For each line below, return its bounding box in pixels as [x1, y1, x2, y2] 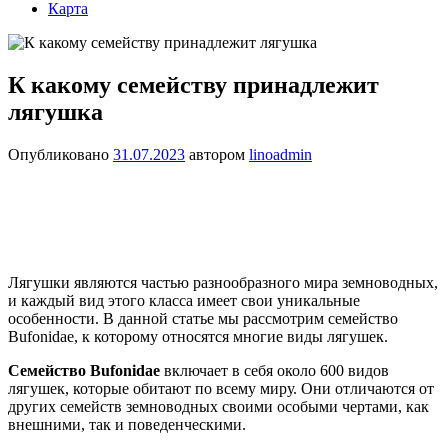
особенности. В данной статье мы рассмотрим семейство [8, 309, 398, 327]
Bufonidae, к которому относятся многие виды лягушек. [8, 327, 388, 345]
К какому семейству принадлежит [8, 71, 379, 98]
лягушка [8, 98, 103, 125]
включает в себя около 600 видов [160, 361, 389, 379]
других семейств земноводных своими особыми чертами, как [8, 397, 429, 415]
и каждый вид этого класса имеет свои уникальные [8, 291, 360, 309]
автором [185, 145, 249, 163]
